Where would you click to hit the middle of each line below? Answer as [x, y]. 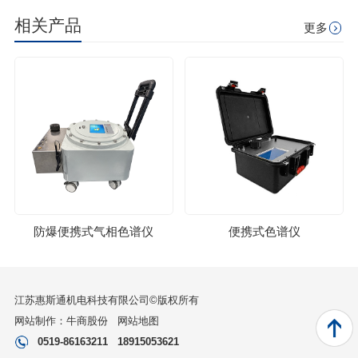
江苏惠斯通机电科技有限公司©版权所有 [106, 300]
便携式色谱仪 [264, 232]
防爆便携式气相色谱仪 [94, 232]
